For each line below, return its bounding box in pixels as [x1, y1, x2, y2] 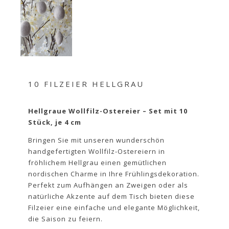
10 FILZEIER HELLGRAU [28, 78, 144, 89]
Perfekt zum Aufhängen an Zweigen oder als [28, 180, 188, 190]
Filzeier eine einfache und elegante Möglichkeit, [28, 203, 200, 213]
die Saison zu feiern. [28, 214, 103, 224]
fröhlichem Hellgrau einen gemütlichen [28, 158, 167, 168]
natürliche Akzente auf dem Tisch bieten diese [28, 192, 195, 201]
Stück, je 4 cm [28, 118, 81, 127]
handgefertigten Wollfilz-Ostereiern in [28, 147, 165, 156]
